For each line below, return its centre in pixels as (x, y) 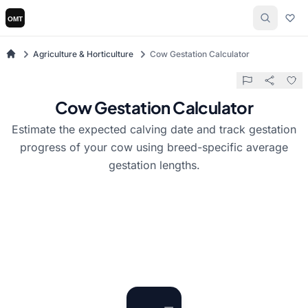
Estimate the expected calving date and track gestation (154, 129)
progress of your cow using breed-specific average (154, 147)
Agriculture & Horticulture (83, 54)
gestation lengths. (154, 165)
